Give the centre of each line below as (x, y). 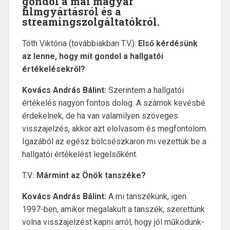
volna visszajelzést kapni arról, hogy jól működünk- (113, 222)
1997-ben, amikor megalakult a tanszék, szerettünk (113, 209)
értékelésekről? (53, 69)
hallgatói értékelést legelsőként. (80, 155)
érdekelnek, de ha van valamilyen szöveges (100, 116)
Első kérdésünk (168, 44)
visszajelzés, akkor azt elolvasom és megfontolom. (114, 129)
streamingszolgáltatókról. (91, 22)
